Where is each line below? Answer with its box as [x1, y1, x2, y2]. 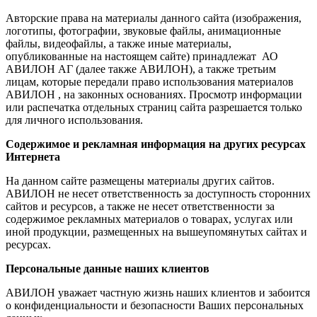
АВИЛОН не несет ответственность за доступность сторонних [6, 188, 311, 200]
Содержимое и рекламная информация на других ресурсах [6, 138, 306, 151]
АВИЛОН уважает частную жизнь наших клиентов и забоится [6, 287, 310, 299]
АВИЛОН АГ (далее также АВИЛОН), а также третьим [6, 63, 276, 76]
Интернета [6, 151, 60, 163]
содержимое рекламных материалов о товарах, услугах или [6, 213, 293, 226]
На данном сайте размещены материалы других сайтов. [6, 175, 275, 188]
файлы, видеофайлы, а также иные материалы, [6, 38, 231, 50]
